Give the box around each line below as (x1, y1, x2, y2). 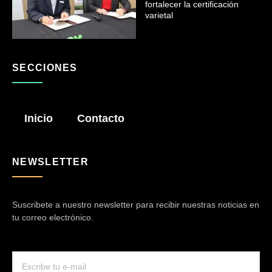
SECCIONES (12, 63, 78, 73)
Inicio (24, 112, 53, 125)
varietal (145, 10, 173, 21)
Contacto (77, 112, 124, 125)
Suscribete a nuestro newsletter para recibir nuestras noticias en (12, 200, 259, 210)
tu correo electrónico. (12, 212, 93, 223)
